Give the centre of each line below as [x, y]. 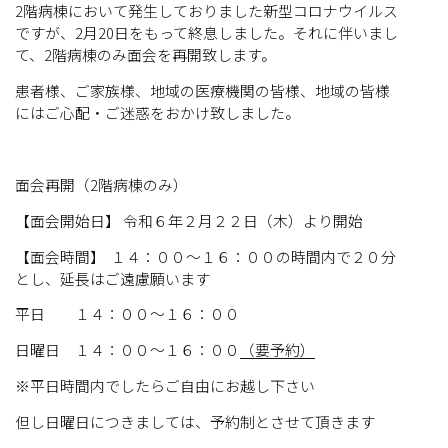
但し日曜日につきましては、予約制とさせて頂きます [195, 422]
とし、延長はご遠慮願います [112, 278]
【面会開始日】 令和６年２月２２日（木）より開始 [189, 220]
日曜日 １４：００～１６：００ [127, 350]
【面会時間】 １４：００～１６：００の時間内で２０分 [205, 256]
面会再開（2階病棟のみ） [101, 184]
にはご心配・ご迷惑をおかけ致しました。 [157, 112]
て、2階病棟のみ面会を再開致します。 [145, 54]
